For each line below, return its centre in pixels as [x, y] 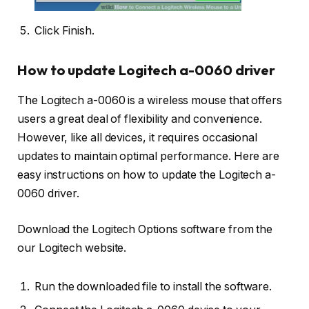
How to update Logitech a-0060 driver [147, 70]
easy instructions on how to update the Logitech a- [147, 175]
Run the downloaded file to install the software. [153, 286]
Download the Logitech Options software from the [145, 229]
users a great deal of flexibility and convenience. [140, 119]
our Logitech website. [72, 248]
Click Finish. [64, 31]
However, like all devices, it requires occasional [138, 138]
